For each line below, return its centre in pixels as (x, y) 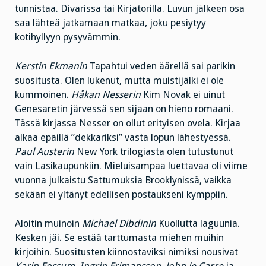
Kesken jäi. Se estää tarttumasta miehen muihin (119, 237)
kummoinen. (43, 94)
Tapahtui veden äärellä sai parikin (161, 66)
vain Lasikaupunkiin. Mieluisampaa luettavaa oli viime (131, 166)
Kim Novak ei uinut (183, 94)
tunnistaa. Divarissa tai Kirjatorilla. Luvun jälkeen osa (130, 9)
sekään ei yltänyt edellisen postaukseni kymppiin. (121, 194)
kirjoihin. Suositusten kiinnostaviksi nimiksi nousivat (126, 252)
